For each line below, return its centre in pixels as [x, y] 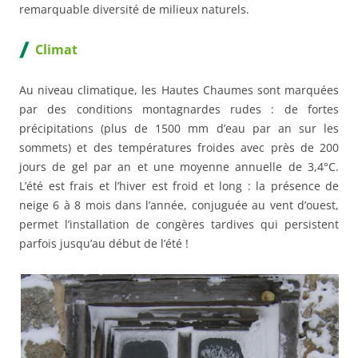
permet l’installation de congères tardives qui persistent [179, 224]
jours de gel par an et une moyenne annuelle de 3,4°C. [179, 166]
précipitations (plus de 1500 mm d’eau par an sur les [179, 128]
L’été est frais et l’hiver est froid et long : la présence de [179, 185]
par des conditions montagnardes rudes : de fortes [179, 109]
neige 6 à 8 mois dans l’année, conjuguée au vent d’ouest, [179, 205]
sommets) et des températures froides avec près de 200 [179, 147]
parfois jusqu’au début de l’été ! [104, 243]
